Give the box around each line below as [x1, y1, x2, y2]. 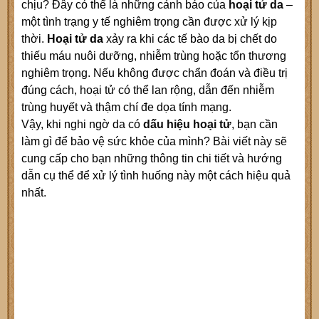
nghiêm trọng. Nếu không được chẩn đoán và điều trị [21, 67, 288, 80]
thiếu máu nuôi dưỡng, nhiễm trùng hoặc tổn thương [21, 50, 286, 63]
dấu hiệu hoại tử [143, 118, 231, 131]
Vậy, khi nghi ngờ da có [21, 118, 140, 131]
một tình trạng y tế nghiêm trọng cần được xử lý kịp [21, 16, 277, 28]
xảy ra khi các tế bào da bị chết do [103, 33, 277, 46]
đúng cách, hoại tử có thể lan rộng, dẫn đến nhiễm [21, 84, 274, 97]
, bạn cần [231, 118, 278, 131]
